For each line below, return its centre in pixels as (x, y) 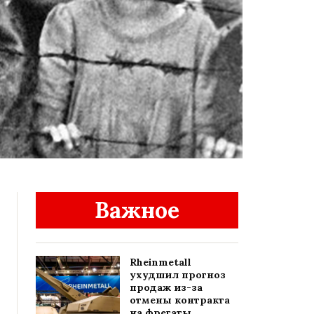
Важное (137, 210)
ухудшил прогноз (178, 275)
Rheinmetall (161, 262)
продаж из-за (166, 288)
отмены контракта (180, 300)
